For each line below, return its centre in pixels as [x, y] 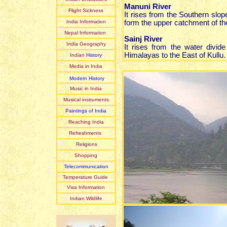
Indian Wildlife [86, 198]
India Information [86, 22]
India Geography [86, 44]
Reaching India [86, 122]
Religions [86, 144]
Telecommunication [86, 166]
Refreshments [85, 133]
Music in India [86, 88]
